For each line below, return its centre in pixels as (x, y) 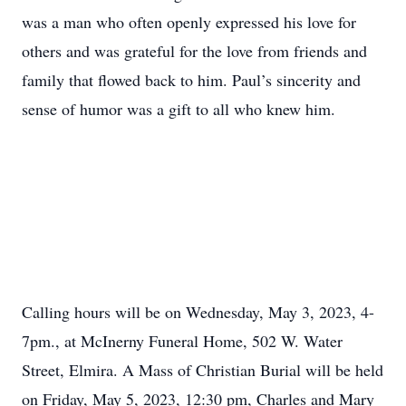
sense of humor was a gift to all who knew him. (179, 109)
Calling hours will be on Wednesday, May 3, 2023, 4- (198, 312)
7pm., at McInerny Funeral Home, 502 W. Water (182, 341)
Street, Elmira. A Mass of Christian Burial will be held (203, 370)
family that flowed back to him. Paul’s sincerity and (191, 80)
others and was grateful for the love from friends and (194, 51)
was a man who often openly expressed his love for (189, 22)
